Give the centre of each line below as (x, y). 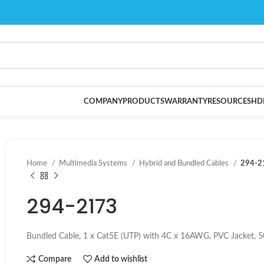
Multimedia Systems (94, 163)
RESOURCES (229, 101)
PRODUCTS (143, 101)
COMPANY (103, 101)
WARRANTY (186, 101)
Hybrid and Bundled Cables (185, 163)
